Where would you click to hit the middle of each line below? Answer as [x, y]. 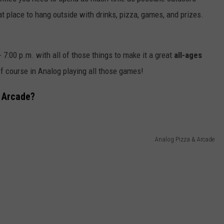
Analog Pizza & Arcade [185, 139]
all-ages [188, 55]
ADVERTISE [103, 20]
